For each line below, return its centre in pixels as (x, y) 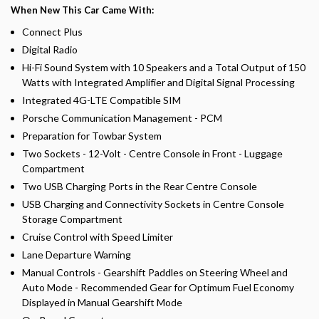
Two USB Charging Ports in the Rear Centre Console (140, 186)
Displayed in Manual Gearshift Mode (102, 302)
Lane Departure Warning (77, 254)
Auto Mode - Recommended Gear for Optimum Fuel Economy (158, 287)
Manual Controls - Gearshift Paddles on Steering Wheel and (155, 272)
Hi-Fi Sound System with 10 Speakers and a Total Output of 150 (164, 67)
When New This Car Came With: (82, 10)
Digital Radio (50, 49)
